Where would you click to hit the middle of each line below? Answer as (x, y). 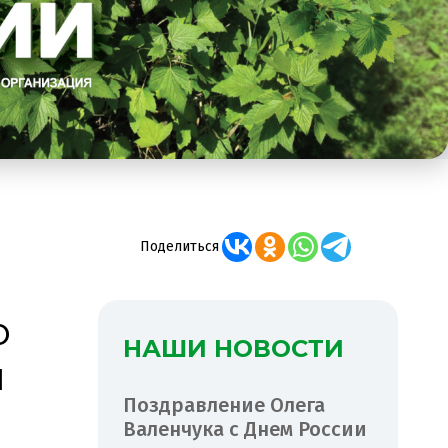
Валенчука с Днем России (245, 428)
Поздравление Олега (224, 404)
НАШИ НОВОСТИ (233, 348)
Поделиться (179, 246)
